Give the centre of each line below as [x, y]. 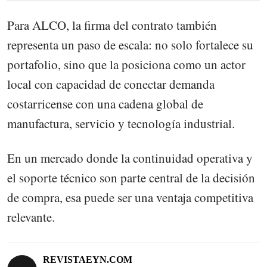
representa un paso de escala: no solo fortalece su [130, 45]
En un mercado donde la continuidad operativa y [130, 158]
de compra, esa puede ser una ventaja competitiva [130, 198]
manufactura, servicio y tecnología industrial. [121, 124]
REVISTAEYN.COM [88, 259]
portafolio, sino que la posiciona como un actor [126, 65]
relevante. [31, 217]
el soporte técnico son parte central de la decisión [131, 178]
